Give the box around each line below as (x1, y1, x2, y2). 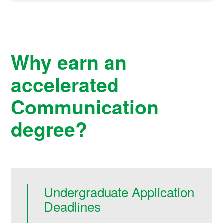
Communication (11, 93, 159, 121)
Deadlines (44, 197, 101, 216)
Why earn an (11, 48, 127, 76)
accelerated (11, 70, 119, 99)
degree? (11, 115, 88, 143)
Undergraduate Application (44, 182, 195, 201)
